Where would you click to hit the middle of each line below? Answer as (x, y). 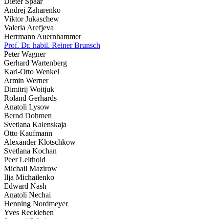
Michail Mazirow (31, 169)
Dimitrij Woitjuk (29, 89)
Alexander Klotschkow (40, 142)
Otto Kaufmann (28, 133)
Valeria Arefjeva (29, 28)
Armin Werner (26, 81)
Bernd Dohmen (28, 116)
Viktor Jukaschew (32, 19)
